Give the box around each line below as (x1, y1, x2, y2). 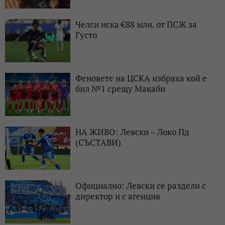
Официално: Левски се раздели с (75, 180, 206, 192)
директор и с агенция (75, 190, 160, 202)
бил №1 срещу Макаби (75, 83, 165, 95)
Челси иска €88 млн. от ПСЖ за (75, 19, 197, 31)
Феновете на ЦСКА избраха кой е (75, 72, 207, 84)
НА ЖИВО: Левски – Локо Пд (75, 126, 189, 138)
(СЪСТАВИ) (75, 137, 121, 149)
